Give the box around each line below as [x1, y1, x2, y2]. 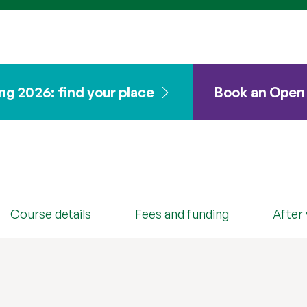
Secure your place [19, 123, 136, 141]
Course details [10, 206, 92, 222]
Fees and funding [135, 206, 230, 222]
